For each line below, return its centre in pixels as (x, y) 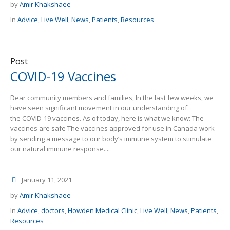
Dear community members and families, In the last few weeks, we (112, 98)
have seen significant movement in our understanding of (99, 108)
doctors (53, 211)
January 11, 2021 (47, 180)
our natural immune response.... (60, 149)
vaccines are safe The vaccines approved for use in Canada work (112, 129)
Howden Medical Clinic (102, 211)
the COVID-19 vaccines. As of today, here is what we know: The (107, 118)
